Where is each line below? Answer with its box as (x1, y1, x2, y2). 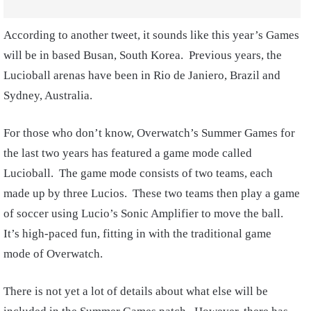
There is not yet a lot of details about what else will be (3, 284, 268, 298)
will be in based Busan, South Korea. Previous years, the (3, 48, 282, 62)
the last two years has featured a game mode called (3, 146, 252, 160)
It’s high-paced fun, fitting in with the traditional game (3, 226, 271, 240)
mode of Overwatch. (3, 246, 103, 260)
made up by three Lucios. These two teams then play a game (3, 186, 300, 200)
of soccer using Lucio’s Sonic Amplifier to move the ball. (3, 206, 286, 220)
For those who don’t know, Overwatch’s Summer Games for (3, 126, 295, 140)
